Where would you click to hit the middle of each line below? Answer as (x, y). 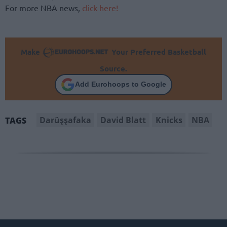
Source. (113, 68)
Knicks (169, 120)
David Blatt (123, 120)
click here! (100, 8)
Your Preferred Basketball (158, 51)
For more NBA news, (44, 8)
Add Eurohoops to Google (121, 84)
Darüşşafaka (66, 120)
